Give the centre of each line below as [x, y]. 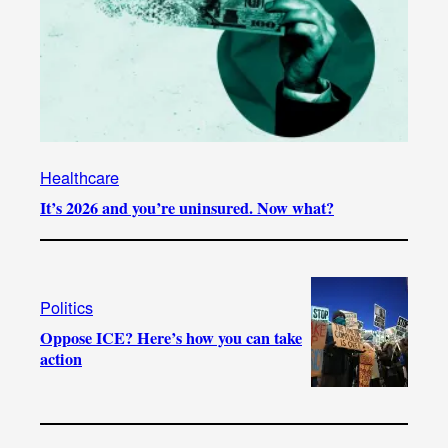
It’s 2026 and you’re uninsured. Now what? [187, 207]
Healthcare [79, 176]
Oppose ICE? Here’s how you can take [171, 337]
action [61, 358]
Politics [66, 306]
